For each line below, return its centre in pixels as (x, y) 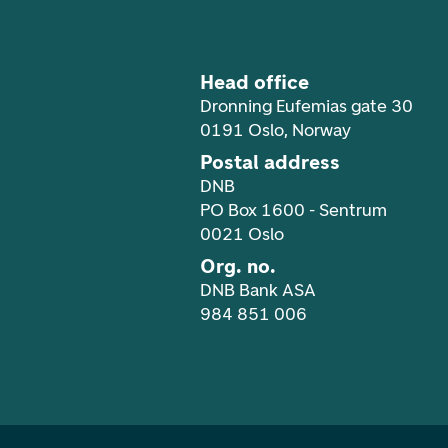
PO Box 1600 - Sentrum (293, 209)
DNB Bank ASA (258, 289)
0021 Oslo (242, 233)
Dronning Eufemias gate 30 (306, 105)
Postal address (270, 161)
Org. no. (238, 265)
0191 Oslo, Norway (275, 129)
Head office (254, 81)
